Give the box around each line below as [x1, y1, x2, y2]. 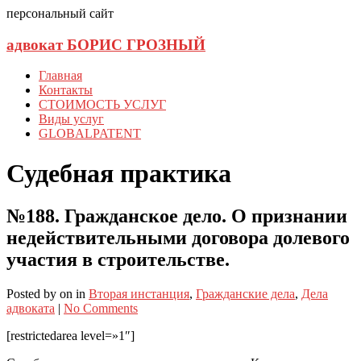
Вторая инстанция [89, 287, 189, 301]
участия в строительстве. [6, 249, 230, 271]
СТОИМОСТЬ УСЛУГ [39, 98, 166, 112]
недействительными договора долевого [6, 227, 350, 249]
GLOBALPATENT [39, 127, 141, 141]
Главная [39, 68, 82, 83]
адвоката [6, 301, 55, 316]
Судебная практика [6, 158, 231, 188]
